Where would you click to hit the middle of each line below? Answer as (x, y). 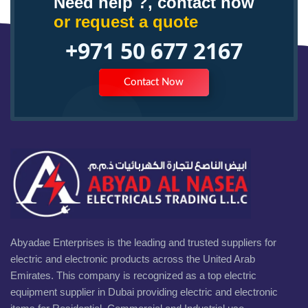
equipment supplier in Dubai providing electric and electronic (144, 291)
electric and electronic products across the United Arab (133, 258)
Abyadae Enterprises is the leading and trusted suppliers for (143, 242)
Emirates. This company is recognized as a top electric (133, 275)
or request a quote (126, 21)
